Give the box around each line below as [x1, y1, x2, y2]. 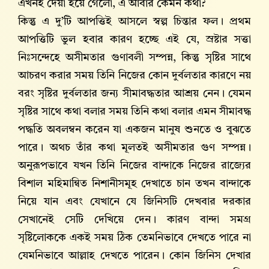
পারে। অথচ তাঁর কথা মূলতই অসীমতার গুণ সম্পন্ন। [18, 142, 251, 154]
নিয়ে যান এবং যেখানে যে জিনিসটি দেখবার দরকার [18, 196, 251, 208]
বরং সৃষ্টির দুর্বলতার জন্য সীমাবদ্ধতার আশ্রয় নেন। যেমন [18, 88, 251, 100]
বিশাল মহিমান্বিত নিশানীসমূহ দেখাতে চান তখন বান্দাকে [18, 178, 251, 190]
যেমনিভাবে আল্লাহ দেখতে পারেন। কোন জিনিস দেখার [18, 250, 251, 262]
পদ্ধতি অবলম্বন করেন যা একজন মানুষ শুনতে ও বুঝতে [18, 124, 251, 136]
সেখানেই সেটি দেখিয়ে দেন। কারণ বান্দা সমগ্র [18, 214, 251, 226]
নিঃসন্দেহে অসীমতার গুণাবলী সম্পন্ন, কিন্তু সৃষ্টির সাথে [18, 52, 251, 64]
